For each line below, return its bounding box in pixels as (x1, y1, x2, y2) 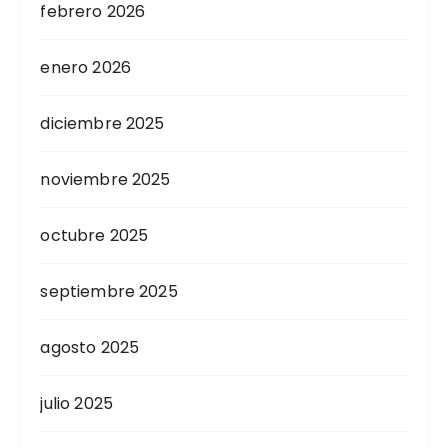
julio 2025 (40, 392, 113, 416)
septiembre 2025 (40, 280, 178, 304)
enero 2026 (40, 56, 131, 80)
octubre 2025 (40, 224, 149, 248)
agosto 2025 (40, 336, 140, 360)
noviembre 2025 (40, 168, 171, 192)
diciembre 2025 (40, 112, 165, 136)
